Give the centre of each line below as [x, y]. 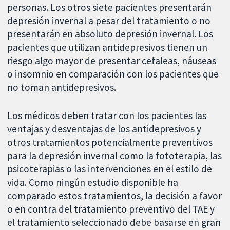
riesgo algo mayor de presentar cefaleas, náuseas [112, 60]
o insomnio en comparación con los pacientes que [113, 74]
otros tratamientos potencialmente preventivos [110, 142]
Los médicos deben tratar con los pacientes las [107, 115]
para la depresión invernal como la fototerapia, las [115, 155]
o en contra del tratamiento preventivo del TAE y [111, 209]
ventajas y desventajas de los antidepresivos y [104, 129]
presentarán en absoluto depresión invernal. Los [110, 34]
